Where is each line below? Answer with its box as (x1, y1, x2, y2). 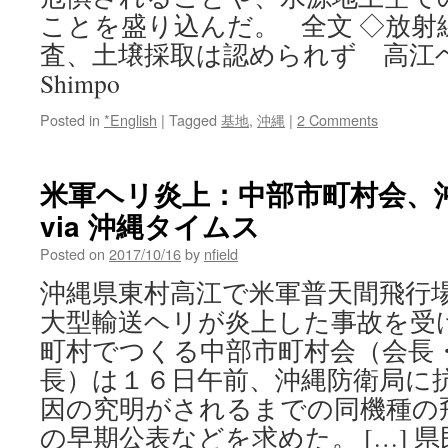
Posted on (40, 243, 105, 264)
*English (104, 109, 157, 130)
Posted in (40, 109, 100, 130)
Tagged (169, 109, 217, 130)
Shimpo (40, 66, 120, 100)
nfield (204, 243, 238, 264)
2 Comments (297, 109, 378, 130)
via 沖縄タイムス (40, 205, 260, 246)
